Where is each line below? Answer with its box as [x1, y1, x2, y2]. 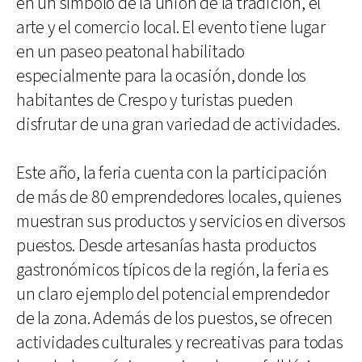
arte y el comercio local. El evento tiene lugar [16, 15, 326, 40]
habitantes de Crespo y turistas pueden [16, 88, 293, 112]
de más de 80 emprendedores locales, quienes [16, 185, 342, 209]
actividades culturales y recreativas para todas [16, 330, 343, 355]
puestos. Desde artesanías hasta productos [16, 234, 317, 258]
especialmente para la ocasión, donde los [16, 64, 307, 88]
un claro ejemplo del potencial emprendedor [16, 282, 330, 306]
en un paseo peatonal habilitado [16, 40, 246, 64]
